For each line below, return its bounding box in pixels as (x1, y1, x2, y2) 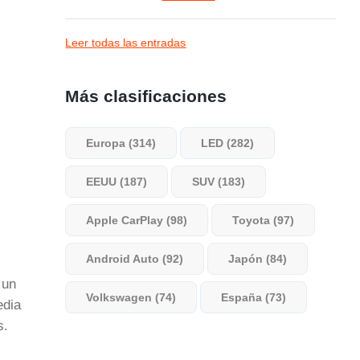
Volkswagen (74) (86, 291, 177, 304)
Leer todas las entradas (65, 36, 186, 49)
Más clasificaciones (65, 87, 227, 105)
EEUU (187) (86, 175, 148, 188)
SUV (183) (192, 175, 246, 188)
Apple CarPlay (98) (86, 214, 188, 227)
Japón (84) (228, 252, 288, 265)
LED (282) (201, 137, 255, 149)
